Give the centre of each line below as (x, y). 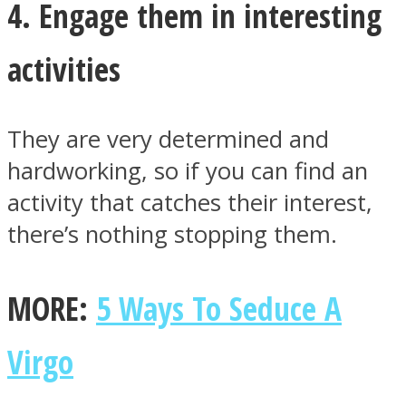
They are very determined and (168, 139)
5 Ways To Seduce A (219, 308)
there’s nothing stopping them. (172, 234)
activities (64, 69)
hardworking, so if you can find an (188, 170)
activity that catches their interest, (190, 202)
